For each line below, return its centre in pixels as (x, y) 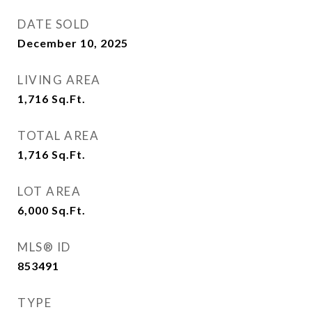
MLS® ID (44, 247)
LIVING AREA (59, 80)
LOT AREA (49, 191)
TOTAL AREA (58, 135)
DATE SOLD (54, 24)
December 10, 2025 (73, 43)
